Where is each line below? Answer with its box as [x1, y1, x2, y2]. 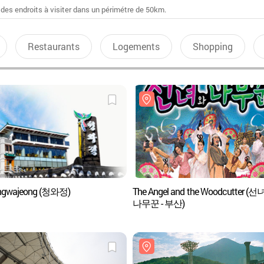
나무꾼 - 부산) [132, 197, 185, 209]
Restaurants [27, 40, 80, 52]
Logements [112, 40, 160, 52]
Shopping [192, 40, 233, 52]
